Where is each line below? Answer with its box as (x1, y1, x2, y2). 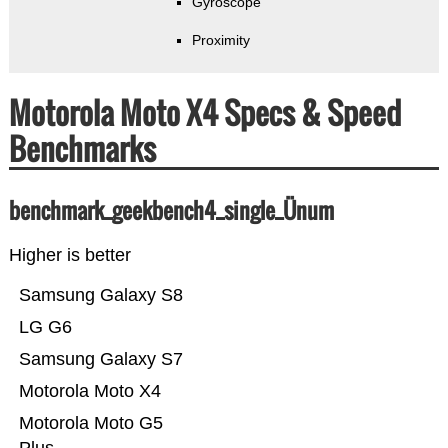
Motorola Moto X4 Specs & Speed (8, 90, 401, 136)
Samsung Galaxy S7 (18, 349, 183, 370)
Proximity (192, 32, 251, 49)
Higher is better (8, 245, 131, 266)
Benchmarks (8, 126, 156, 172)
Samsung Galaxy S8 (18, 285, 183, 306)
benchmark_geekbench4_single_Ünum (8, 194, 334, 227)
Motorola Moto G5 (18, 413, 163, 434)
